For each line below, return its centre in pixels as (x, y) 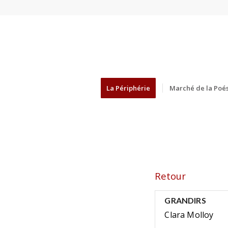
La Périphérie (128, 88)
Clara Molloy (189, 215)
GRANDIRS (185, 201)
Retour (170, 176)
